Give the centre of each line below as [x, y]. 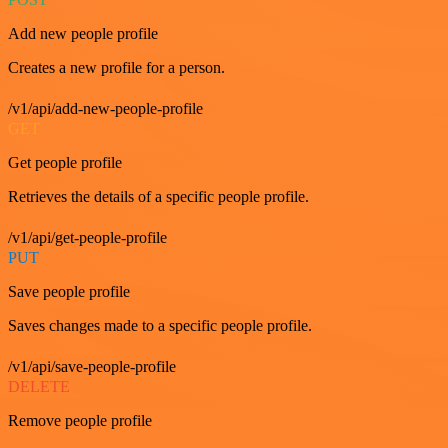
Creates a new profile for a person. [116, 67]
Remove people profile [80, 420]
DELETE [39, 386]
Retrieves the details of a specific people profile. [158, 196]
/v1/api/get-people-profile [87, 237]
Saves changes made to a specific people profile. [160, 325]
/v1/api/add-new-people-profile [105, 108]
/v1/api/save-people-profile [92, 366]
